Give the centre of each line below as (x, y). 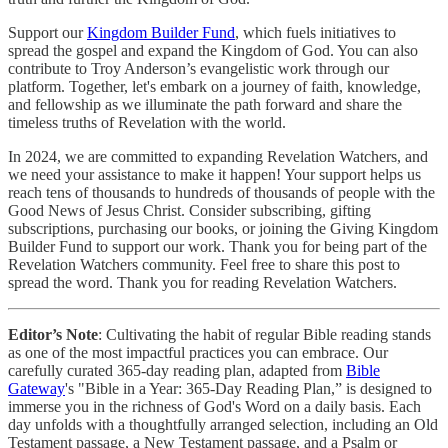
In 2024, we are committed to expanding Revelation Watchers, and (218, 156)
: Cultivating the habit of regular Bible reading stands (264, 334)
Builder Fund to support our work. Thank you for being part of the (217, 246)
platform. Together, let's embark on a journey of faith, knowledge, (214, 86)
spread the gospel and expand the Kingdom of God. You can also (213, 50)
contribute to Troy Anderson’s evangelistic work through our (198, 68)
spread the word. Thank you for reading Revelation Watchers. (202, 282)
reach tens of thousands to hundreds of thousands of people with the (221, 192)
